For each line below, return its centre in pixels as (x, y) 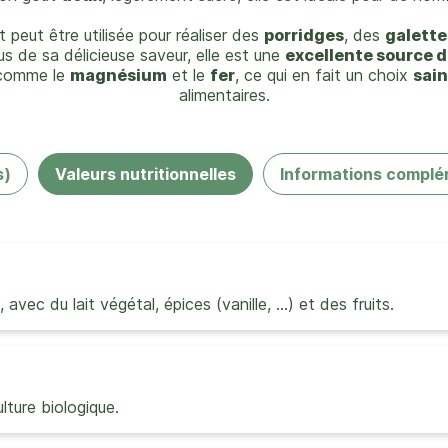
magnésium (118, 75)
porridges (304, 35)
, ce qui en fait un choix (324, 75)
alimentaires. (224, 95)
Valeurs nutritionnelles (145, 174)
